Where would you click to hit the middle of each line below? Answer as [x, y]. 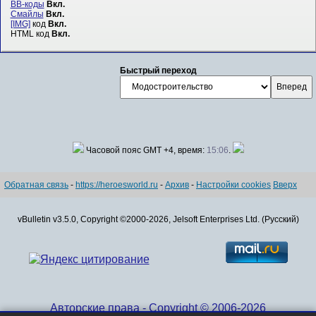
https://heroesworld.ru [117, 184]
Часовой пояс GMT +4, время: [145, 150]
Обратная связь [36, 184]
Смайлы [27, 14]
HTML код [31, 34]
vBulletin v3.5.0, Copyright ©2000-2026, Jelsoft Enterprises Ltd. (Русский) [158, 219]
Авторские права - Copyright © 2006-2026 [158, 307]
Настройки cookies [233, 184]
